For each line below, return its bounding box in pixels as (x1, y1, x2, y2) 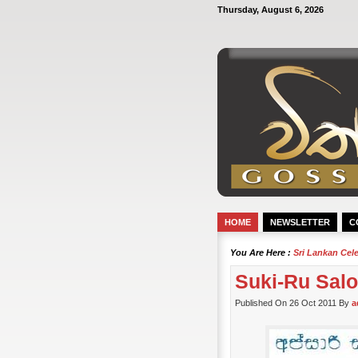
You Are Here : (230, 248, 293, 257)
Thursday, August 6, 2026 (217, 5, 324, 14)
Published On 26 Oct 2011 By (235, 298, 352, 308)
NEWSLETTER (270, 217, 330, 227)
